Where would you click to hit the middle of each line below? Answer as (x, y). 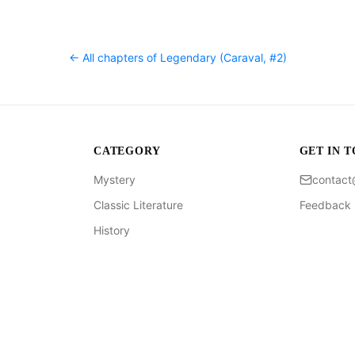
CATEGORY (127, 151)
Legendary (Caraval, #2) (223, 57)
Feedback (325, 205)
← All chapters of (114, 57)
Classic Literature (139, 205)
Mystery (115, 179)
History (112, 230)
